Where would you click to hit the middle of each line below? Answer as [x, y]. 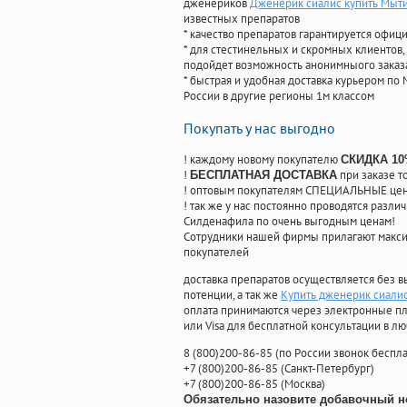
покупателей [216, 253]
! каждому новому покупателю [262, 160]
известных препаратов [242, 19]
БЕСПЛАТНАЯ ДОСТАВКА [263, 175]
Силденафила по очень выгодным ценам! [289, 222]
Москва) [305, 384]
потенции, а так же [232, 295]
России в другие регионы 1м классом [279, 96]
